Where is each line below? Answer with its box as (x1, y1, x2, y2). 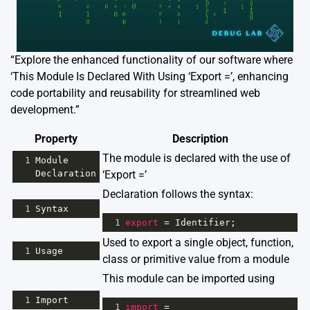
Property (35, 132, 77, 146)
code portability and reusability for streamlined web (10, 86, 260, 100)
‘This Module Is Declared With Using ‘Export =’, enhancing (10, 70, 289, 84)
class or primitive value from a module (102, 253, 289, 266)
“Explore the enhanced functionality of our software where (10, 53, 293, 67)
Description (172, 132, 228, 146)
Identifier (175, 217, 230, 228)
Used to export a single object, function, (102, 236, 293, 250)
